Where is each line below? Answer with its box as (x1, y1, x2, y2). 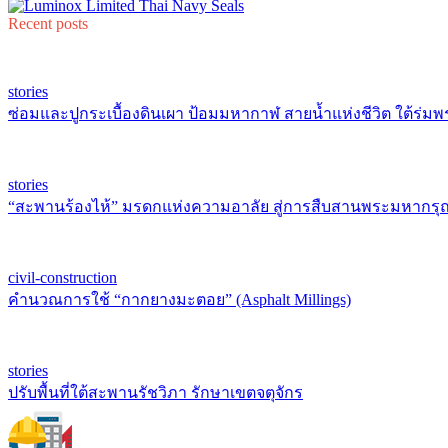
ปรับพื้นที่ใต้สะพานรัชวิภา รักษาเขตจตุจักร (8, 384, 303, 402)
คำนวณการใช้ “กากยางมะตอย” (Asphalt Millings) (8, 291, 351, 309)
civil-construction (8, 269, 117, 287)
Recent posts (8, 15, 88, 33)
